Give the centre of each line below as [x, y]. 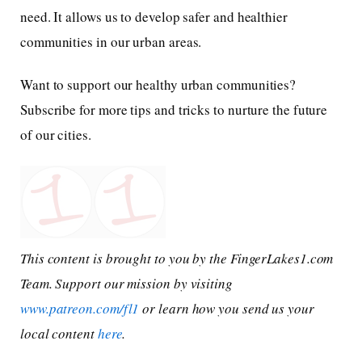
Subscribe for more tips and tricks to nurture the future [174, 110]
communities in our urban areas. [111, 42]
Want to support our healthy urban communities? [158, 85]
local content [59, 333]
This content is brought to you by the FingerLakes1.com [177, 258]
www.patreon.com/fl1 [80, 308]
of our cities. [56, 135]
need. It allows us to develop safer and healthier [154, 17]
